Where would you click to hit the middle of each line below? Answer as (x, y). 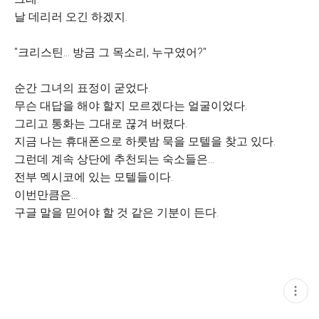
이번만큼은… (46, 195)
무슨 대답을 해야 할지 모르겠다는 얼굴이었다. (131, 106)
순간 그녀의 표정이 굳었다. (82, 88)
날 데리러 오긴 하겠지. (71, 17)
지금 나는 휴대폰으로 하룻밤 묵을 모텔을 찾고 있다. (145, 141)
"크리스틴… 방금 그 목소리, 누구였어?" (110, 52)
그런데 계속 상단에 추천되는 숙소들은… (114, 159)
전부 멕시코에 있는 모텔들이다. (94, 177)
